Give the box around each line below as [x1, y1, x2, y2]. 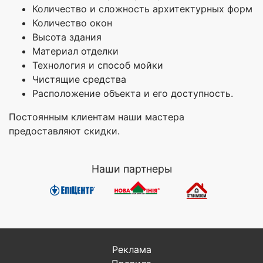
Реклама [112, 244, 151, 256]
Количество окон [32, 17, 112, 29]
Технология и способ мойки [32, 59, 163, 72]
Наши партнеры [91, 163, 172, 176]
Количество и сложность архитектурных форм [32, 3, 252, 15]
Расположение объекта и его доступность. [32, 87, 233, 100]
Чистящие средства [32, 73, 126, 86]
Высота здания [32, 31, 102, 43]
